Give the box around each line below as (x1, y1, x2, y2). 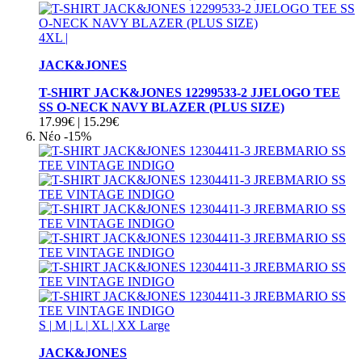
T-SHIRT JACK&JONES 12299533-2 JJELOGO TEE (39, 85, 340, 99)
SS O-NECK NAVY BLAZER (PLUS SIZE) (39, 99, 284, 114)
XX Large (117, 318, 170, 332)
